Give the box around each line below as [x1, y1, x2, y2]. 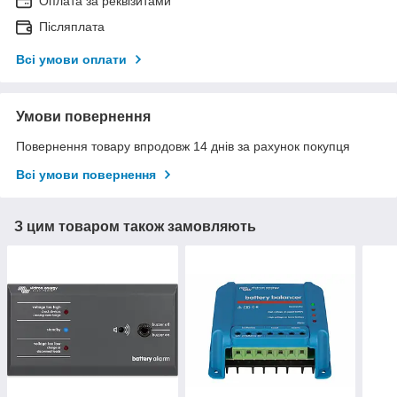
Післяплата [39, 19, 105, 34]
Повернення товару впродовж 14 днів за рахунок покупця [16, 138, 350, 153]
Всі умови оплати [16, 51, 127, 66]
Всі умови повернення [16, 167, 156, 182]
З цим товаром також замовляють [14, 218, 256, 234]
